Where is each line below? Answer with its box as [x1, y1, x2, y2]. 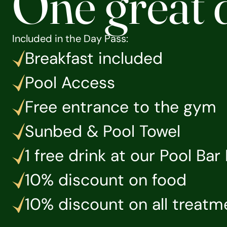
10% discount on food [25, 169, 186, 191]
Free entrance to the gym [25, 96, 216, 118]
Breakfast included [25, 48, 163, 69]
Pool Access [25, 72, 115, 93]
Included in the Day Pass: [12, 32, 131, 45]
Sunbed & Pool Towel [25, 121, 180, 142]
